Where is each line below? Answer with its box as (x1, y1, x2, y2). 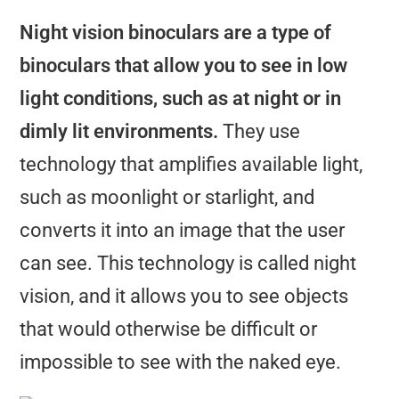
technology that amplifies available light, (20, 153, 363, 175)
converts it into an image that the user (20, 219, 346, 241)
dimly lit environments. (20, 120, 219, 142)
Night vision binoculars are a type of (20, 21, 332, 44)
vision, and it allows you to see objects (20, 285, 349, 307)
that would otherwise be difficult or (20, 318, 318, 340)
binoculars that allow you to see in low (20, 54, 348, 77)
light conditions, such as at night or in (20, 87, 342, 110)
